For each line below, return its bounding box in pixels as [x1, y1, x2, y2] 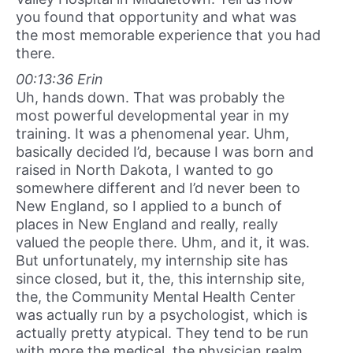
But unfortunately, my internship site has [16, 252, 288, 269]
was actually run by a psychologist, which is [16, 307, 307, 324]
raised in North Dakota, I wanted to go [16, 162, 273, 179]
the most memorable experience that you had [16, 26, 321, 43]
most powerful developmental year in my [16, 107, 289, 124]
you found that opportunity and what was [16, 8, 296, 25]
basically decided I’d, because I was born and [16, 143, 314, 161]
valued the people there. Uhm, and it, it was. [16, 234, 310, 251]
